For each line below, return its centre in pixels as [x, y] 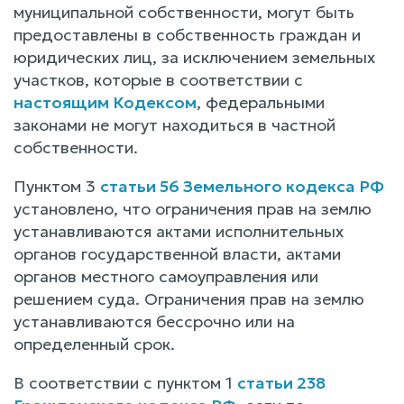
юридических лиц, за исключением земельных [194, 57]
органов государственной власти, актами [177, 253]
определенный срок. [94, 344]
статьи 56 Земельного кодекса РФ [242, 186]
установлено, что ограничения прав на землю [193, 208]
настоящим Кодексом [105, 102]
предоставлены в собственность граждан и [187, 34]
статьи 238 [281, 382]
